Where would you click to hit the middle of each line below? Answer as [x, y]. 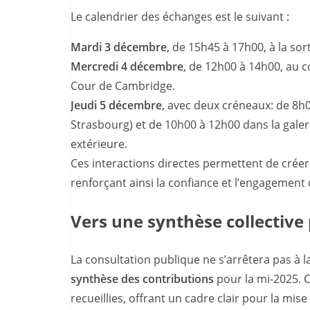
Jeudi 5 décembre [116, 106]
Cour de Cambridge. [123, 86]
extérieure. [99, 144]
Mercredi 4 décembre [127, 67]
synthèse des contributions [142, 279]
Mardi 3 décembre [119, 47]
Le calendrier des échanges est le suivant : [180, 17]
